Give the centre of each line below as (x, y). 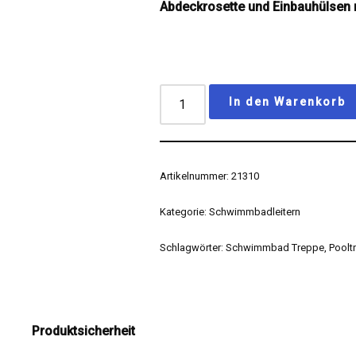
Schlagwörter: (193, 248)
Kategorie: (185, 212)
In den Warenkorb (288, 102)
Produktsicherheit (83, 331)
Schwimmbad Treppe (275, 248)
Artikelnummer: (196, 176)
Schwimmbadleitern (255, 212)
